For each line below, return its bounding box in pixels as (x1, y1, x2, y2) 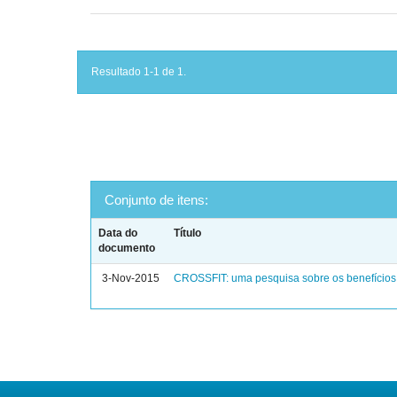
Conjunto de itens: (105, 192, 208, 207)
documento (98, 242, 156, 254)
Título (174, 227, 202, 239)
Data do (98, 227, 138, 239)
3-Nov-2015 (102, 272, 160, 284)
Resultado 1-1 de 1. (91, 66, 186, 78)
